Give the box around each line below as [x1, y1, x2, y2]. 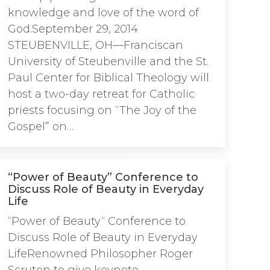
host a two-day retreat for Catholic [8, 87, 195, 101]
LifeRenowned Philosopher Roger [8, 247, 193, 260]
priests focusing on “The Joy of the [8, 104, 196, 117]
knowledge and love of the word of [8, 6, 199, 19]
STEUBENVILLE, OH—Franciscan [8, 39, 183, 52]
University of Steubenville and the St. [8, 55, 209, 68]
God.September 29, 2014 [8, 22, 138, 36]
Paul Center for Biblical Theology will [8, 71, 209, 84]
